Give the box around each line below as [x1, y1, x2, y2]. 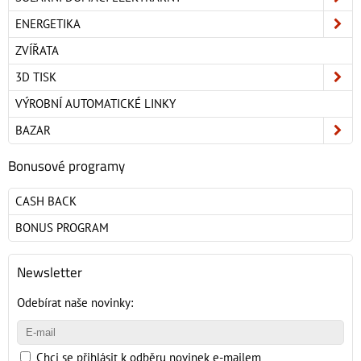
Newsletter [17, 262, 82, 283]
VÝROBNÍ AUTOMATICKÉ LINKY [15, 96, 176, 112]
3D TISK [15, 69, 56, 85]
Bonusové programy [8, 156, 125, 176]
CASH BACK [15, 193, 77, 210]
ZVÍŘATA [15, 43, 59, 59]
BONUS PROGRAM [15, 220, 109, 236]
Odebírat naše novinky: [17, 295, 133, 311]
